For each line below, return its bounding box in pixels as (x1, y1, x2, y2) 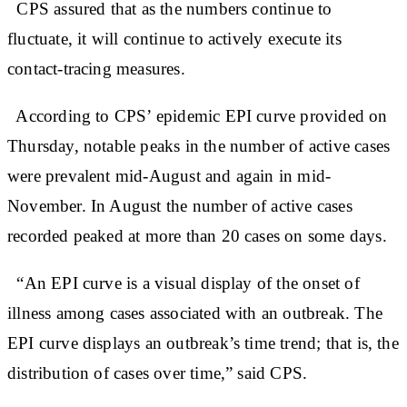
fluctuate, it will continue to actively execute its (7, 28, 342, 48)
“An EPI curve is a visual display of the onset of (7, 273, 360, 293)
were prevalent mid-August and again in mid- (7, 165, 332, 185)
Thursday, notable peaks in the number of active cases (7, 135, 391, 155)
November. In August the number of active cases (7, 195, 352, 215)
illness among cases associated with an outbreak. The (7, 303, 382, 323)
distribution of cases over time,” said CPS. (7, 362, 308, 382)
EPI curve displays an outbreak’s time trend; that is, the (7, 333, 399, 352)
